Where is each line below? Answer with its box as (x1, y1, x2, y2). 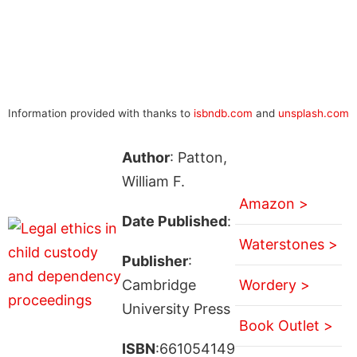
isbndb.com (194, 106, 253, 120)
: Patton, (169, 148, 227, 166)
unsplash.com (278, 106, 349, 120)
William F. (121, 172, 185, 190)
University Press (121, 300, 230, 317)
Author (121, 148, 170, 166)
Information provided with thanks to (8, 106, 194, 120)
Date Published (121, 212, 227, 229)
